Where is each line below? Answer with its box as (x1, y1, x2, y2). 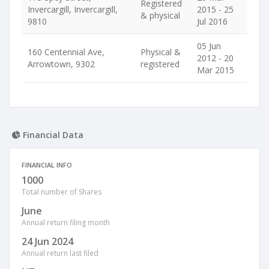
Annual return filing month (22, 217, 110, 228)
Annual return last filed (22, 248, 98, 258)
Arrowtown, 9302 (28, 58, 95, 70)
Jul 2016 (197, 16, 228, 27)
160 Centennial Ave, (28, 46, 104, 58)
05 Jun (197, 40, 221, 52)
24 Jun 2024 (22, 235, 73, 248)
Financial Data (20, 129, 83, 141)
